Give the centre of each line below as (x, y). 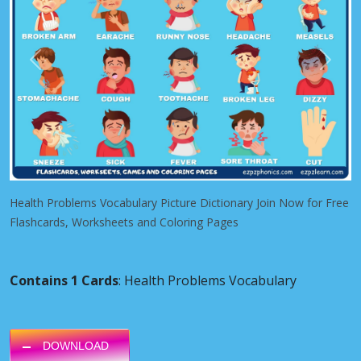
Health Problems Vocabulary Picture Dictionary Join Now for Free (179, 202)
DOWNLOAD (76, 345)
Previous (57, 67)
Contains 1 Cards (64, 280)
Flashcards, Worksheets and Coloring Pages (124, 222)
